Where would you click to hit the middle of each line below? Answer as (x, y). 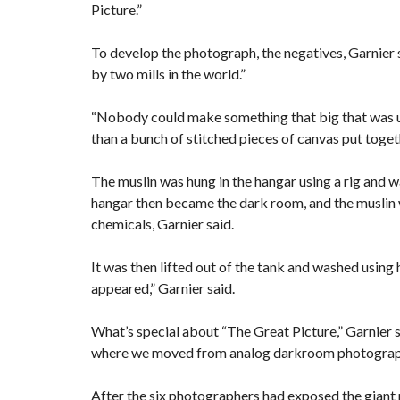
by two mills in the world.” (168, 74)
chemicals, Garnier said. (162, 224)
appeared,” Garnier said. (163, 288)
